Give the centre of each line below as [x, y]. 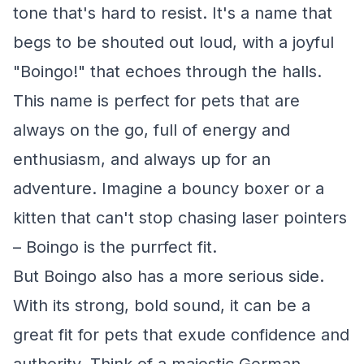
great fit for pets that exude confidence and [181, 335]
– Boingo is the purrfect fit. [115, 247]
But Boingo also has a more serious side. [169, 276]
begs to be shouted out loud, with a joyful [173, 42]
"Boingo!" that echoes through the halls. [167, 71]
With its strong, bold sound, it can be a [162, 305]
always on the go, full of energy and [152, 130]
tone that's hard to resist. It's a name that [173, 13]
